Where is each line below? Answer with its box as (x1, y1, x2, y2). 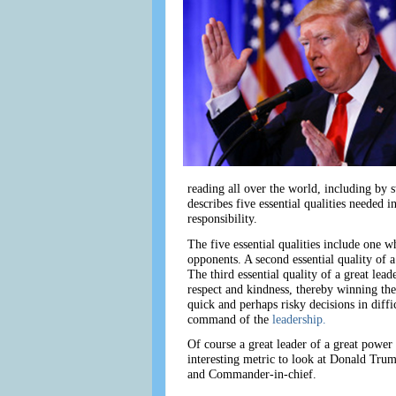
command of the (187, 311, 272, 326)
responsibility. (187, 211, 257, 226)
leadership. (271, 311, 326, 326)
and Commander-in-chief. (187, 367, 316, 382)
